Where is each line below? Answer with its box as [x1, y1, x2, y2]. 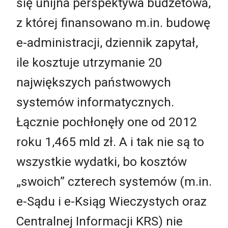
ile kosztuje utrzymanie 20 [16, 54, 162, 70]
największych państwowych [16, 74, 171, 90]
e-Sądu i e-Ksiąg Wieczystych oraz [16, 193, 207, 209]
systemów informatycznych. [16, 94, 177, 109]
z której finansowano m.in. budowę [16, 15, 210, 30]
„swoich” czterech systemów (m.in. [16, 174, 212, 189]
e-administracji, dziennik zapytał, [16, 35, 198, 50]
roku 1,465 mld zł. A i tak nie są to [16, 134, 204, 149]
